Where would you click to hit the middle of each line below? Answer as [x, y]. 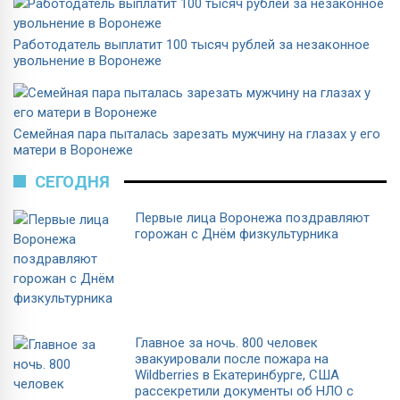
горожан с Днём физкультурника [237, 233]
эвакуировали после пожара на [232, 358]
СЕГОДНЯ [72, 182]
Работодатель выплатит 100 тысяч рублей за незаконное [192, 44]
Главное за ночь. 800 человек [226, 342]
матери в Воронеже [73, 150]
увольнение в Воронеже [87, 60]
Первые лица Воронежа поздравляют [252, 217]
